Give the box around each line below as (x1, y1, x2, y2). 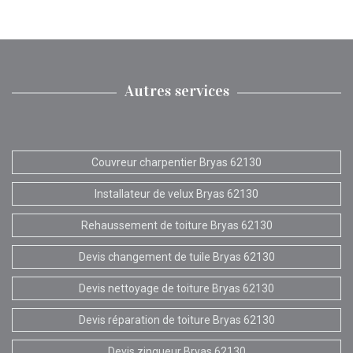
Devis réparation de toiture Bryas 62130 (78, 313, 275, 326)
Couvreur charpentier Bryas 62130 (91, 155, 262, 169)
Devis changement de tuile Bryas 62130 (78, 250, 275, 263)
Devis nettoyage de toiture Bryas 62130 (79, 281, 274, 295)
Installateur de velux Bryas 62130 (95, 187, 258, 200)
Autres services (124, 80, 229, 100)
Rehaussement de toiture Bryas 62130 (80, 218, 273, 232)
